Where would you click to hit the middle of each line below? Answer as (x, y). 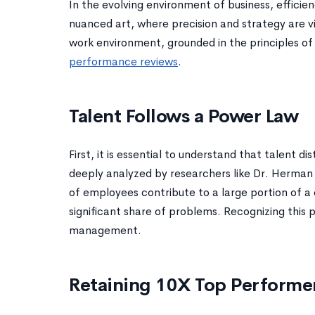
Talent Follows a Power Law (184, 116)
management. (105, 230)
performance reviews (123, 62)
